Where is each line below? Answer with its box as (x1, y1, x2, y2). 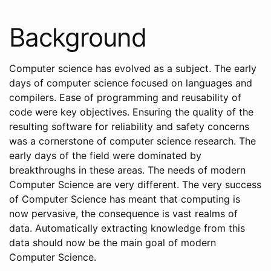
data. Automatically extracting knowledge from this (9, 222, 245, 234)
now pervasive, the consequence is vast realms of (9, 207, 238, 220)
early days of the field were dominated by (9, 149, 201, 162)
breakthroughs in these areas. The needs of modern (9, 164, 246, 176)
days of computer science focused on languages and (9, 77, 252, 89)
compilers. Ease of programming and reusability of (9, 91, 241, 103)
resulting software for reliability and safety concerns (9, 120, 249, 132)
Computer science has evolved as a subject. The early (9, 62, 256, 74)
